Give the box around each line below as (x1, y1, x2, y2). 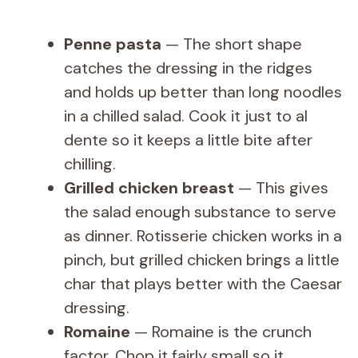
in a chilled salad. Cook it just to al (64, 105, 308, 126)
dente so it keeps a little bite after (64, 129, 312, 150)
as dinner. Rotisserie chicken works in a (64, 225, 342, 246)
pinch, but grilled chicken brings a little (64, 249, 340, 270)
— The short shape (161, 33, 302, 54)
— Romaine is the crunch (130, 320, 312, 342)
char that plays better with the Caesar (64, 272, 342, 294)
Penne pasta (64, 33, 161, 54)
